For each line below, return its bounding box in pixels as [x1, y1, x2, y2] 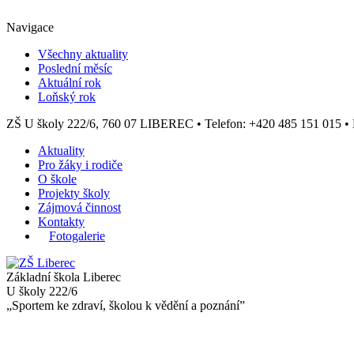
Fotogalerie [49, 228, 105, 243]
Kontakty [38, 214, 85, 228]
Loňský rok [38, 89, 96, 104]
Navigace [6, 20, 54, 34]
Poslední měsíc [38, 61, 112, 75]
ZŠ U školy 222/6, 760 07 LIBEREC [6, 116, 197, 130]
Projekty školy [38, 186, 110, 200]
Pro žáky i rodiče [38, 157, 122, 171]
